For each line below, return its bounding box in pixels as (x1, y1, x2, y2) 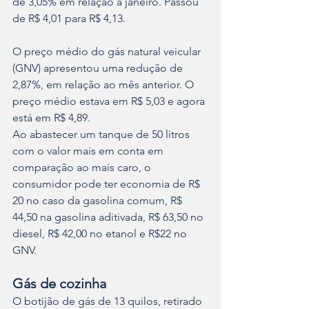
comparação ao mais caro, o (12, 161, 154, 175)
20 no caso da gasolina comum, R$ (12, 194, 185, 208)
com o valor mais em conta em (12, 144, 166, 158)
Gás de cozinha (12, 275, 106, 292)
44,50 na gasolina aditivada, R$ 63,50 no (12, 210, 206, 224)
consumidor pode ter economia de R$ (12, 177, 203, 191)
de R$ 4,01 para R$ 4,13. (12, 12, 126, 26)
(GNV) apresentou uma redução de (12, 61, 186, 75)
